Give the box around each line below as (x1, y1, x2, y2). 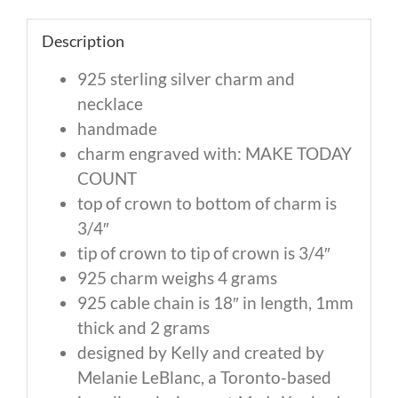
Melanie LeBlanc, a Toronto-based (76, 367, 331, 388)
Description (41, 31, 124, 52)
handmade (76, 118, 157, 139)
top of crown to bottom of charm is (76, 193, 337, 214)
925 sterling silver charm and (76, 68, 295, 90)
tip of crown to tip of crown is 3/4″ (76, 243, 330, 264)
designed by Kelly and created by (76, 342, 324, 363)
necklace (76, 93, 143, 115)
